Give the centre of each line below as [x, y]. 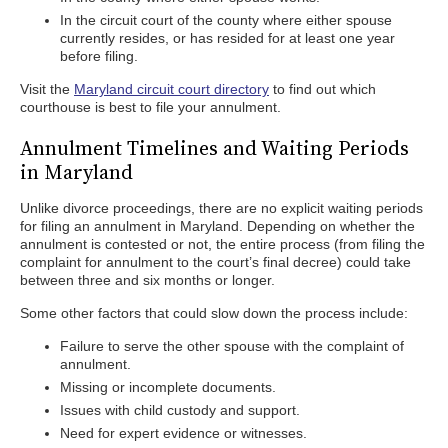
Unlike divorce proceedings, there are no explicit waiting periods [221, 208]
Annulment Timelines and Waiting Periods [214, 148]
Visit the [47, 89]
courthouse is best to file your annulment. [150, 107]
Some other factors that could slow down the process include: [214, 313]
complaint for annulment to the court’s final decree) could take [215, 262]
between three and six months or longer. [147, 280]
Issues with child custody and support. [180, 410]
